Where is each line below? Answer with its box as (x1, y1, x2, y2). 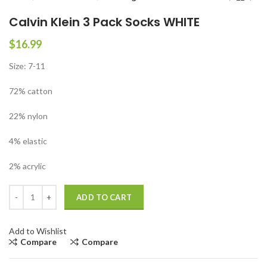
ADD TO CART (76, 192, 132, 202)
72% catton (9, 85, 52, 96)
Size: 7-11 (9, 60, 45, 71)
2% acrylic (9, 160, 46, 171)
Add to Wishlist (9, 225, 67, 236)
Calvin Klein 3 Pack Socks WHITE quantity (8, 185, 165, 195)
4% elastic (9, 135, 47, 146)
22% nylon (9, 110, 48, 121)
